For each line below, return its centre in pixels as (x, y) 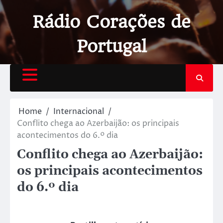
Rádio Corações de (111, 22)
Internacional (79, 111)
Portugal (111, 46)
